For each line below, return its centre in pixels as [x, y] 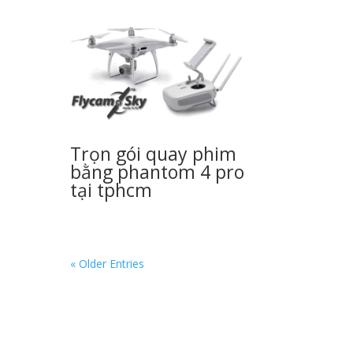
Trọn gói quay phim [154, 153]
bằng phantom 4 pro [158, 171]
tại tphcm [111, 190]
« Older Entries [108, 263]
